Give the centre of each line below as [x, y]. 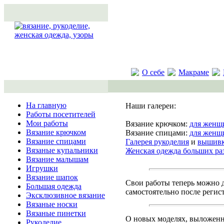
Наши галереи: [151, 106]
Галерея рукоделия [157, 142]
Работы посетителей [61, 114]
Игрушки [42, 168]
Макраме [194, 72]
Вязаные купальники [62, 150]
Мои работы [47, 123]
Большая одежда [54, 186]
